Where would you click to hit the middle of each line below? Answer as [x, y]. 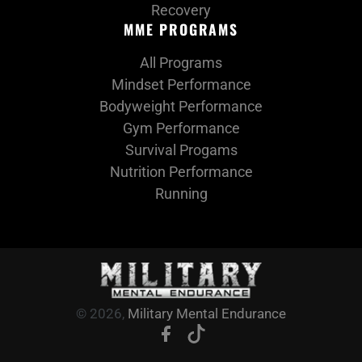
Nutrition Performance [181, 172]
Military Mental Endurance [207, 313]
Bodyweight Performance [181, 107]
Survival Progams [181, 150]
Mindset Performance [181, 85]
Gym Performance [181, 128]
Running [181, 194]
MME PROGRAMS [181, 29]
